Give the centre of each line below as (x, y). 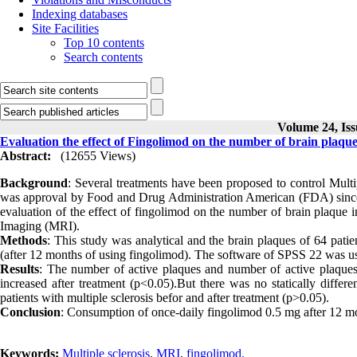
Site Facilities (65, 28)
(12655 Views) (98, 156)
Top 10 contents (104, 43)
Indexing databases (80, 14)
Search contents (103, 57)
